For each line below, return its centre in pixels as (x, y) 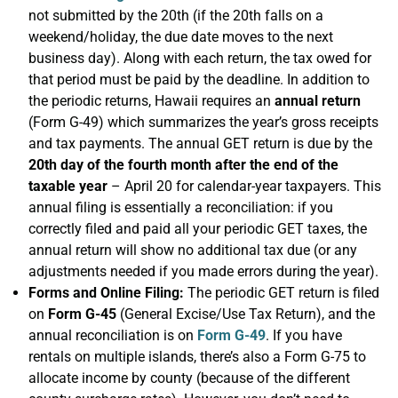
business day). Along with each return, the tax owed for (200, 58)
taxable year (68, 186)
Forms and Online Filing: (106, 293)
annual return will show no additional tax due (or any (193, 250)
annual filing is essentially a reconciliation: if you (181, 207)
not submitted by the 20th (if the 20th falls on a (176, 16)
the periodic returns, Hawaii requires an (151, 101)
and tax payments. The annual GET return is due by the (200, 143)
